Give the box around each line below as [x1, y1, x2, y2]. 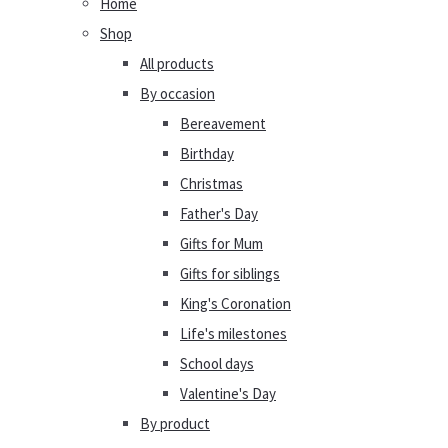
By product [140, 414, 210, 433]
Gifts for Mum [180, 234, 263, 253]
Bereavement [180, 114, 266, 133]
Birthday [180, 144, 234, 163]
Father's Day [180, 204, 258, 223]
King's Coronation [180, 294, 291, 313]
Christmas [180, 174, 243, 193]
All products [140, 54, 214, 73]
